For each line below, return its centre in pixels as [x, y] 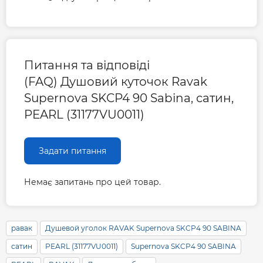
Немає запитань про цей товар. [92, 182]
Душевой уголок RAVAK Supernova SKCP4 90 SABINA [143, 228]
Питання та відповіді [87, 65]
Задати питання [73, 151]
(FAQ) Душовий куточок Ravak [116, 82]
